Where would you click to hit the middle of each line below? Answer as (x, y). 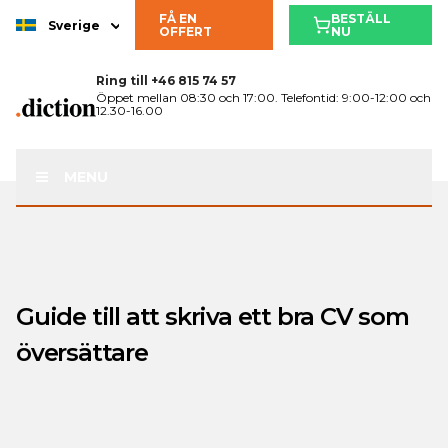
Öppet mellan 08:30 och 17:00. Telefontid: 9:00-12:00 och (263, 97)
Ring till (121, 80)
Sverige (74, 25)
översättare (82, 352)
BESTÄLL (361, 18)
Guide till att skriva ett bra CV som (212, 316)
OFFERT (186, 31)
